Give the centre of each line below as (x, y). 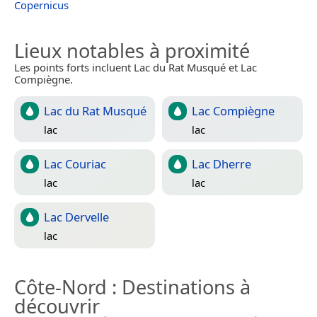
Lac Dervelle (76, 217)
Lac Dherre (221, 164)
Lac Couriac (75, 164)
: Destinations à (179, 287)
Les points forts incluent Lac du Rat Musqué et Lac (136, 68)
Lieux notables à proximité (132, 51)
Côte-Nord (60, 287)
